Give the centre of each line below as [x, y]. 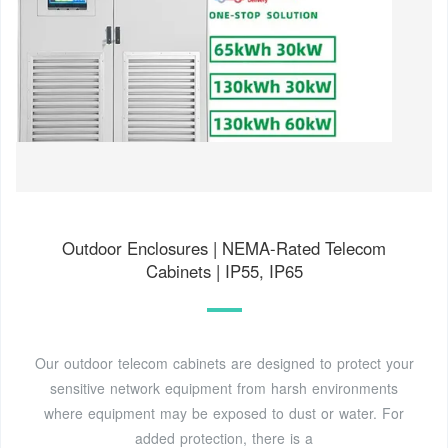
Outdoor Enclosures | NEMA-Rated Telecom [224, 248]
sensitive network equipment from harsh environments [224, 388]
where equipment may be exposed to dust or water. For [224, 413]
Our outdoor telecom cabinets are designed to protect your [224, 363]
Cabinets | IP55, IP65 [224, 271]
